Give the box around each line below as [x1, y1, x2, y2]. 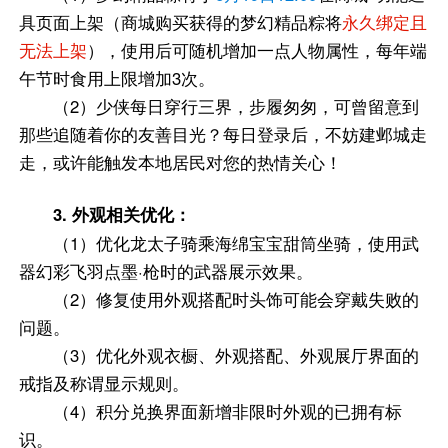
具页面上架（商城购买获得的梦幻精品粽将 [19, 10, 343, 35]
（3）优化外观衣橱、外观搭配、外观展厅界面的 [52, 343, 419, 368]
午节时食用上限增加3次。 [19, 66, 216, 91]
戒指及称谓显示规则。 [19, 371, 190, 396]
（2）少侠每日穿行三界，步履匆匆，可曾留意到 [52, 94, 419, 119]
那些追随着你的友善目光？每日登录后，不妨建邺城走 [19, 122, 428, 147]
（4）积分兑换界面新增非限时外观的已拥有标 [52, 399, 402, 424]
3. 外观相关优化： [52, 202, 191, 227]
